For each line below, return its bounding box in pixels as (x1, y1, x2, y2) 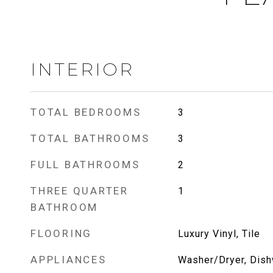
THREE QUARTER (30, 185, 129, 197)
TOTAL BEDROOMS (30, 106, 141, 118)
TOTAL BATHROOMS (30, 132, 150, 144)
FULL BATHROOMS (30, 158, 140, 171)
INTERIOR (30, 58, 134, 80)
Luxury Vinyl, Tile (177, 228, 260, 239)
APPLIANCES (30, 253, 107, 266)
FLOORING (30, 227, 92, 239)
